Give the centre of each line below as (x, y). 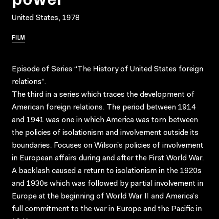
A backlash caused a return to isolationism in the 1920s (107, 171)
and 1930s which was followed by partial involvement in (108, 184)
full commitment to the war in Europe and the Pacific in (107, 209)
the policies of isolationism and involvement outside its (105, 133)
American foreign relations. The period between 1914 (104, 107)
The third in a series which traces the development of (103, 95)
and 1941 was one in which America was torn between (105, 120)
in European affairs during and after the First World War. (108, 158)
